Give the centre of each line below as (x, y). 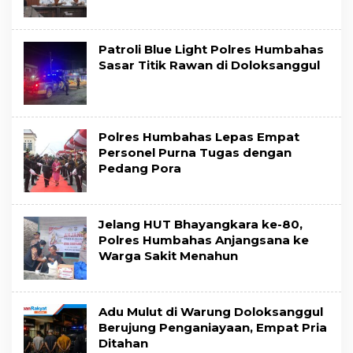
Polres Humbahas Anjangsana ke (204, 240)
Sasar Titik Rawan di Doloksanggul (209, 65)
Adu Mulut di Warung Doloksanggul (211, 312)
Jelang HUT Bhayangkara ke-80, (201, 225)
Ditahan (123, 344)
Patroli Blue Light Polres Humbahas (211, 50)
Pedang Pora (140, 169)
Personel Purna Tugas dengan (195, 153)
